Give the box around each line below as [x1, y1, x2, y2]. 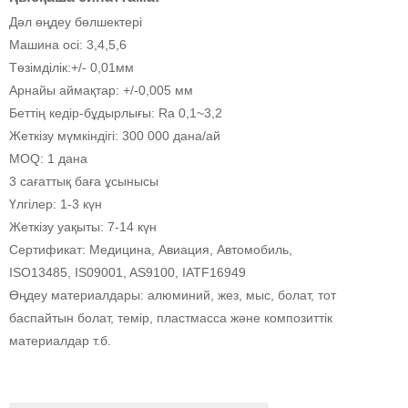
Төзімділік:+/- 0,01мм [9, 59, 134, 75]
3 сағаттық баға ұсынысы [9, 173, 158, 189]
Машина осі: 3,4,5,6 [9, 36, 127, 52]
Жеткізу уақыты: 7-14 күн [9, 219, 157, 234]
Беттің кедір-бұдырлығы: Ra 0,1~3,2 [9, 105, 222, 120]
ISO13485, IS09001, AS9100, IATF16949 [9, 264, 246, 280]
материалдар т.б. [9, 332, 111, 348]
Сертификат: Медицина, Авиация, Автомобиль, [9, 241, 292, 257]
